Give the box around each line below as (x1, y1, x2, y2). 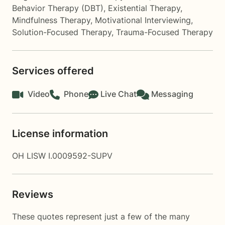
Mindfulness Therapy (12, 15, 90, 25)
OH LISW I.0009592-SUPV (12, 151, 113, 161)
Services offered (12, 65, 94, 77)
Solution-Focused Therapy (12, 27, 111, 37)
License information (12, 128, 108, 140)
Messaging (151, 89, 193, 99)
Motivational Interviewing (95, 15, 191, 25)
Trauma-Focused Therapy (116, 27, 213, 37)
